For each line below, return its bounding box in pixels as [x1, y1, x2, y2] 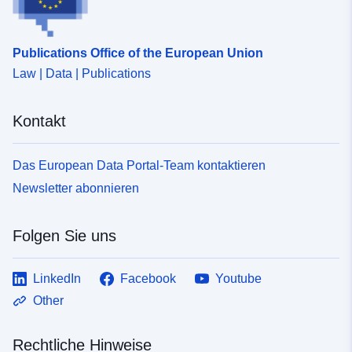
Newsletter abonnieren [13, 181, 139, 195]
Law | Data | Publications [13, 66, 151, 80]
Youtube [215, 271, 262, 285]
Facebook [120, 271, 176, 285]
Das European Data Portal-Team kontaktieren [13, 158, 266, 172]
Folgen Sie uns [13, 226, 116, 244]
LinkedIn [33, 271, 81, 285]
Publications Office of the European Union [13, 46, 263, 60]
